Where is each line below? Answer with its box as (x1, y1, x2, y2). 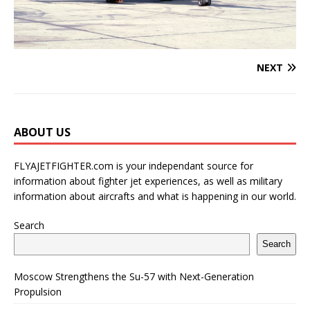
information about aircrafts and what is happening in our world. (14, 189, 296, 203)
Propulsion (14, 284, 62, 298)
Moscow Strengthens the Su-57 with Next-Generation (14, 269, 254, 283)
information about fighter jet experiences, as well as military (14, 174, 282, 188)
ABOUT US (14, 124, 71, 140)
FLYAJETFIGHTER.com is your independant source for (14, 158, 253, 172)
